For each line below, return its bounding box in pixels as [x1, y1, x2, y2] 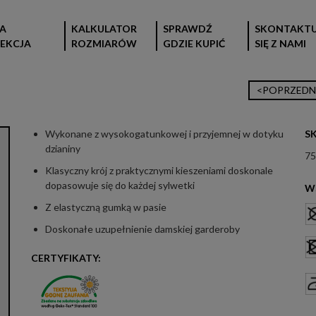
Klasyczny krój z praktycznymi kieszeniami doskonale [44, 164, 273, 176]
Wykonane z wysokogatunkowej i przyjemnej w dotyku [44, 128, 284, 140]
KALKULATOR [71, 23, 137, 35]
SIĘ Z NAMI [255, 37, 306, 49]
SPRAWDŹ [163, 23, 212, 35]
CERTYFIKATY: [30, 252, 101, 264]
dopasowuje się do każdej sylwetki [44, 179, 195, 191]
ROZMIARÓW [71, 37, 137, 49]
